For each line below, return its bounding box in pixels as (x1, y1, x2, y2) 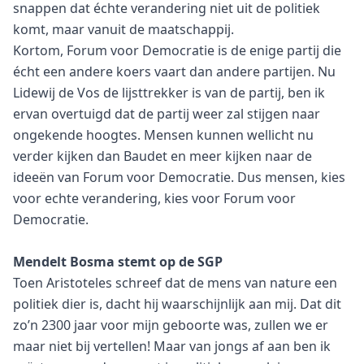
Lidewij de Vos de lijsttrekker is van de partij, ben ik (13, 84, 325, 102)
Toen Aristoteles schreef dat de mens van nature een (13, 274, 337, 292)
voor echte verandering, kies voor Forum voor (13, 189, 296, 208)
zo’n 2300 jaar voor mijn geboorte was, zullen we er (13, 316, 328, 335)
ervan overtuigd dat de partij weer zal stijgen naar (13, 105, 320, 123)
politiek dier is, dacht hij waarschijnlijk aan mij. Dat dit (13, 295, 341, 314)
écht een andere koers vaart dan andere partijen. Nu (13, 63, 336, 81)
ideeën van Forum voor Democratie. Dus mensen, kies (13, 168, 345, 187)
